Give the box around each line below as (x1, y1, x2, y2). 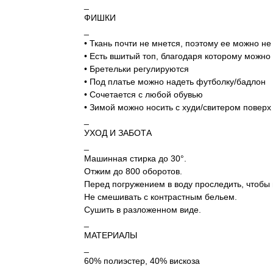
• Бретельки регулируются (83, 64, 189, 74)
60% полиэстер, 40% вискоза (83, 256, 200, 266)
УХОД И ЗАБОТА (83, 128, 152, 138)
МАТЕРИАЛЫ (83, 230, 137, 241)
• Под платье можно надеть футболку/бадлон (83, 77, 266, 87)
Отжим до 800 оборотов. (83, 166, 182, 177)
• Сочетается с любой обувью (83, 90, 203, 100)
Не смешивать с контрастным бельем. (83, 192, 237, 202)
